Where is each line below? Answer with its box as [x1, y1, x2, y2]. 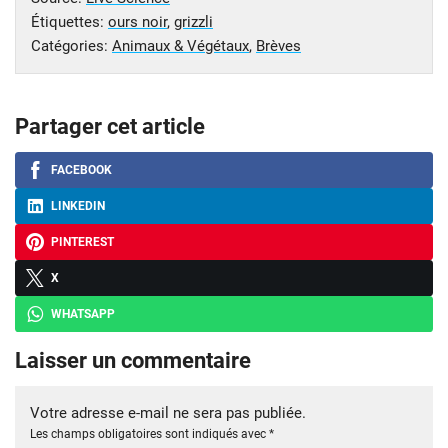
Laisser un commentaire [15, 347, 251, 373]
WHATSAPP [51, 306, 115, 321]
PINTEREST [51, 234, 114, 249]
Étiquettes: [31, 12, 108, 31]
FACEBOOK [51, 162, 112, 177]
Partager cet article [15, 113, 205, 139]
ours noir [108, 12, 167, 31]
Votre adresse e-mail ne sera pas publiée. [30, 403, 306, 422]
